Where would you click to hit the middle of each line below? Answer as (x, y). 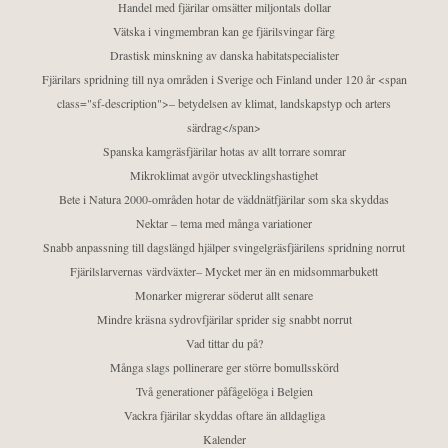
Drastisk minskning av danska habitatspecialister (224, 54)
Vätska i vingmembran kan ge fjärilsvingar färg (224, 30)
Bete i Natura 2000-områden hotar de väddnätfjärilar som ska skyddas (224, 198)
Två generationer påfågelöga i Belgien (224, 390)
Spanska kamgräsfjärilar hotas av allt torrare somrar (224, 150)
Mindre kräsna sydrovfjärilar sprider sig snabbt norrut (224, 318)
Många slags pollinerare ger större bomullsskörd (224, 366)
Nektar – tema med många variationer (224, 222)
